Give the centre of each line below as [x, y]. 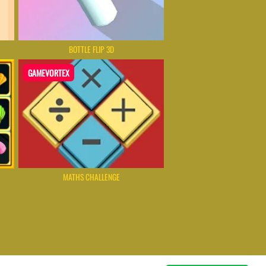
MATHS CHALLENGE [91, 177]
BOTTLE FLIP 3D [91, 50]
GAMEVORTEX [49, 73]
